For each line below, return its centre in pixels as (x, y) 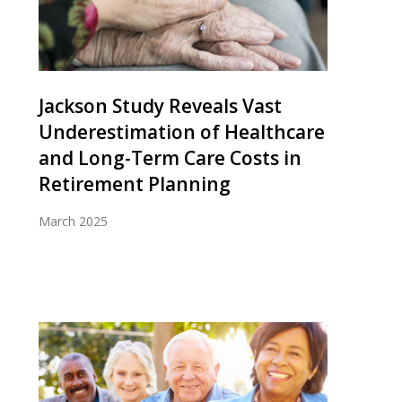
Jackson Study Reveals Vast (160, 105)
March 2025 (73, 221)
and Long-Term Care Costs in (170, 157)
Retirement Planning (135, 184)
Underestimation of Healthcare (182, 131)
